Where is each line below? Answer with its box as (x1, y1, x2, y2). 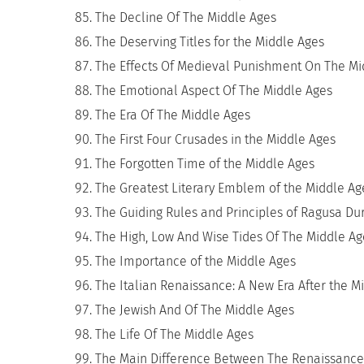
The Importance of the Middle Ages (95, 253, 296, 269)
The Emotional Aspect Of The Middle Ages (95, 83, 332, 98)
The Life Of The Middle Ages (95, 327, 253, 342)
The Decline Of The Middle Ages (95, 10, 276, 25)
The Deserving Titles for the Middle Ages (95, 34, 324, 50)
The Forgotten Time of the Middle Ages (95, 156, 314, 171)
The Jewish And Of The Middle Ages (95, 302, 294, 318)
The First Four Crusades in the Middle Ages (95, 132, 336, 147)
